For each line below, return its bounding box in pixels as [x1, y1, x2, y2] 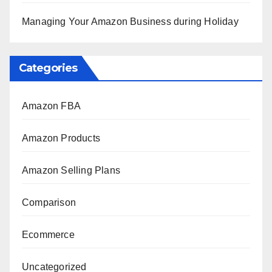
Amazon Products [22, 132, 100, 143]
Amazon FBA [22, 100, 81, 111]
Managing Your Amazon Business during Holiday [22, 16, 239, 27]
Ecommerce [22, 229, 75, 240]
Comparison [22, 197, 76, 208]
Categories [19, 61, 77, 75]
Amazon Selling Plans [22, 165, 120, 175]
